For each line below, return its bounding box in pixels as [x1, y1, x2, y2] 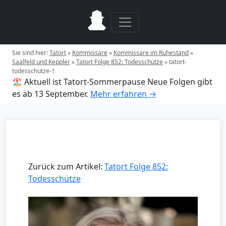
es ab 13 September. [12, 88, 88, 99]
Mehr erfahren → [90, 88, 156, 99]
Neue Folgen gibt [147, 76, 212, 87]
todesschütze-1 [12, 67, 55, 75]
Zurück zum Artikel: [28, 161, 104, 172]
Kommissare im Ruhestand [114, 48, 189, 57]
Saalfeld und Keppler [12, 58, 70, 66]
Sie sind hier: [12, 48, 49, 57]
